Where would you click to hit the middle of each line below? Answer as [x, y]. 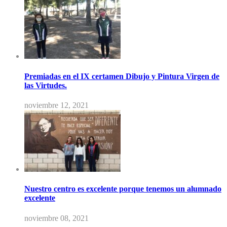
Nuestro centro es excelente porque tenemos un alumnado [123, 189]
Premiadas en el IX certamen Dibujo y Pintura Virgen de [122, 76]
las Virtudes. [46, 85]
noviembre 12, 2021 [56, 105]
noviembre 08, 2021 [56, 218]
